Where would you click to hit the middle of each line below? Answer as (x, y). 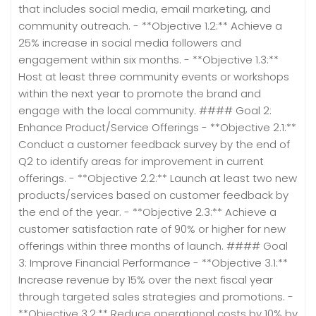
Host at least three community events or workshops (154, 76)
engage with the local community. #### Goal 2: (145, 110)
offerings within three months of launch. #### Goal (153, 245)
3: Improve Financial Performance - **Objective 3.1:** (153, 262)
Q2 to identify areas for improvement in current (141, 161)
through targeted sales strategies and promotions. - (156, 296)
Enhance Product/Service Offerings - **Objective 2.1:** (157, 127)
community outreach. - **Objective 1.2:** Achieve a (150, 25)
